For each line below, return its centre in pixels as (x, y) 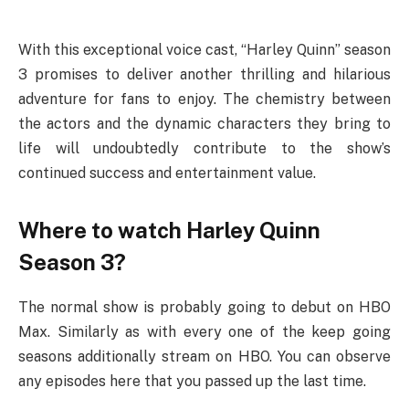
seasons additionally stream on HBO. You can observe (204, 356)
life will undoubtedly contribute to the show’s (204, 148)
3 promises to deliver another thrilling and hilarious (204, 74)
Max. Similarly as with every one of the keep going (204, 331)
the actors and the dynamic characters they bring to (204, 123)
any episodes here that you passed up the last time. (192, 381)
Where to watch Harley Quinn (169, 230)
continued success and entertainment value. (167, 173)
